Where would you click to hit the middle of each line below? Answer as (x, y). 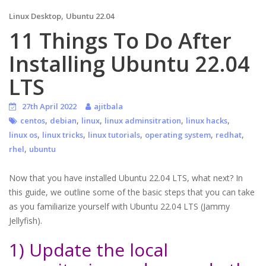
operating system (178, 135)
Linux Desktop (35, 16)
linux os (23, 135)
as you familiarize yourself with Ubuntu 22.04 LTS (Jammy (119, 207)
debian (63, 121)
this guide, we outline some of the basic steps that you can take (132, 192)
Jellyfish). (26, 221)
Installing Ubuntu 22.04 (129, 64)
